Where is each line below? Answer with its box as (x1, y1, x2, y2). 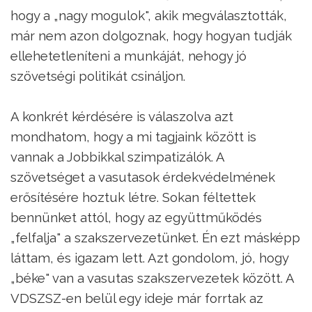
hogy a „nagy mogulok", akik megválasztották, (10, 7, 287, 23)
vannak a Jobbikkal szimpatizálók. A (10, 148, 224, 164)
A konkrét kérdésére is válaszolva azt (10, 108, 233, 124)
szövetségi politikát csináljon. (10, 68, 185, 84)
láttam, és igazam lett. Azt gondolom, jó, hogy (10, 249, 288, 265)
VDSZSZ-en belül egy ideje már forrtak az (10, 290, 263, 306)
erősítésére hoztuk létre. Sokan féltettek (10, 189, 256, 205)
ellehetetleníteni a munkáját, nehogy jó (10, 47, 247, 63)
